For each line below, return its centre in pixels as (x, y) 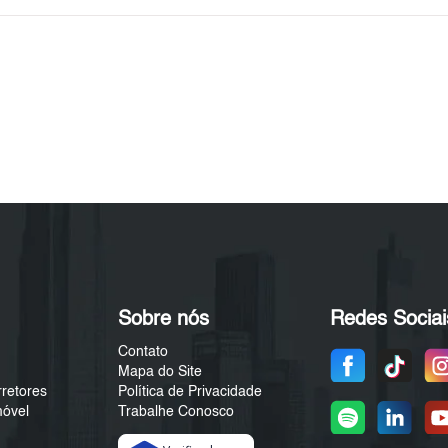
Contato (142, 352)
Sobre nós (163, 320)
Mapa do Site (159, 372)
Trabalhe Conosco (175, 412)
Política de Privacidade (189, 392)
